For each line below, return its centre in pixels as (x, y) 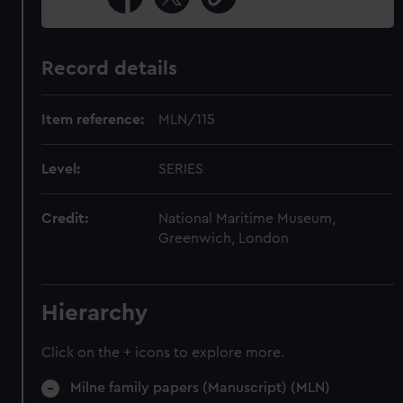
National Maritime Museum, (247, 219)
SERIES (181, 169)
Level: (61, 169)
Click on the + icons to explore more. (163, 353)
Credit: (65, 219)
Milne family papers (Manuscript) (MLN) (201, 388)
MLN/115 (187, 120)
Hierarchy (95, 313)
